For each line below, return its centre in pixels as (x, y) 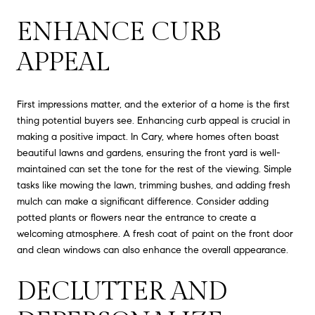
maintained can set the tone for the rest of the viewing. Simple (154, 169)
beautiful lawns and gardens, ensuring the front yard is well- (148, 153)
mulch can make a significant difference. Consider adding (143, 202)
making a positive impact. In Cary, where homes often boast (148, 137)
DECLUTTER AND (122, 291)
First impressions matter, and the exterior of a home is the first (153, 105)
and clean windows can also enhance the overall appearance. (153, 250)
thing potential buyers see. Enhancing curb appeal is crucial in (154, 121)
